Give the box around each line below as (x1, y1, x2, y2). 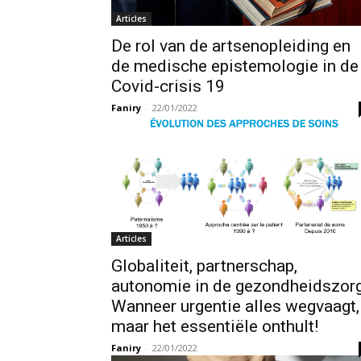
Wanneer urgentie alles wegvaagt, (111, 297, 359, 317)
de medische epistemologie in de (111, 56, 359, 77)
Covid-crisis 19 (111, 77, 225, 97)
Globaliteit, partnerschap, (111, 256, 297, 276)
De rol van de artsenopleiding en (111, 36, 351, 56)
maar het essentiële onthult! (111, 317, 318, 337)
